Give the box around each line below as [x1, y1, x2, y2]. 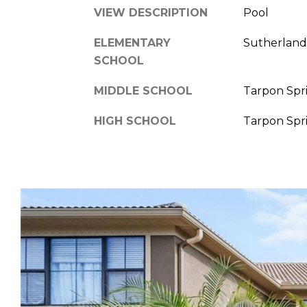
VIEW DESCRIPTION [94, 5, 208, 19]
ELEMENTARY [94, 36, 171, 49]
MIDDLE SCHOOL [94, 84, 193, 97]
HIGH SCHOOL [94, 114, 176, 127]
